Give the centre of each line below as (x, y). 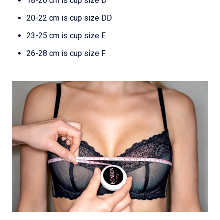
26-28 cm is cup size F (66, 53)
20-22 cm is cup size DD (69, 18)
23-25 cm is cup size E (66, 35)
